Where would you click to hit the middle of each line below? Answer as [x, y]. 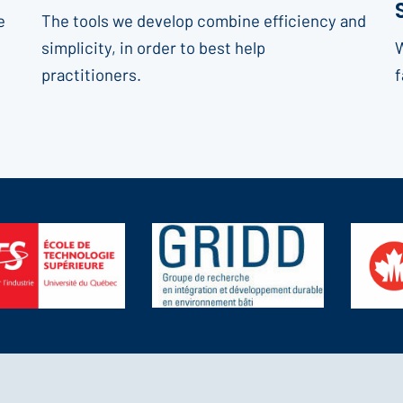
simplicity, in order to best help [153, 47]
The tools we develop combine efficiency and [203, 20]
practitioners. [91, 74]
